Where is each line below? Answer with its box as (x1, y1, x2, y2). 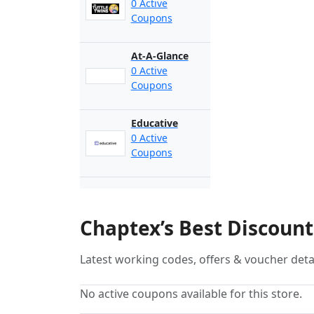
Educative (130, 116, 178, 130)
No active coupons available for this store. (80, 286, 302, 301)
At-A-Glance (130, 49, 189, 62)
